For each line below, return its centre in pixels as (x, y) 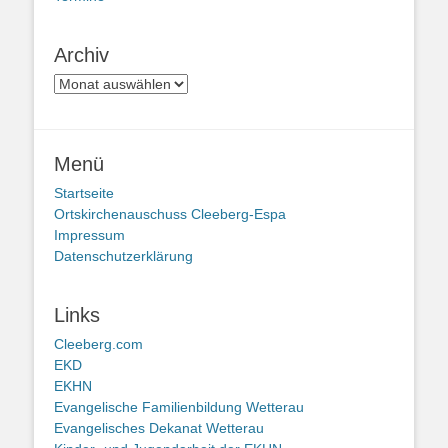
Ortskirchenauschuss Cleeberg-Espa (170, 213)
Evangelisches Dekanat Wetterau (159, 427)
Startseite (84, 192)
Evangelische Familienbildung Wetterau (179, 406)
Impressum (89, 234)
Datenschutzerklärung (123, 255)
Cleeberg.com (98, 343)
